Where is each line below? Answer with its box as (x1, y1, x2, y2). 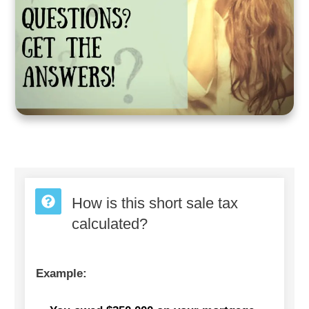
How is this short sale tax (72, 194, 238, 212)
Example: (36, 266, 87, 280)
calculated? (72, 215, 148, 232)
